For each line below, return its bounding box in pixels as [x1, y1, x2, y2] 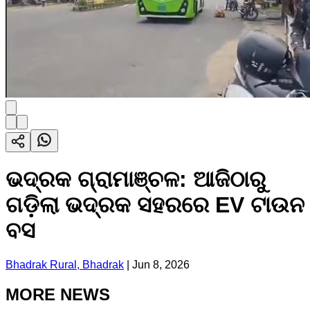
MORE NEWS [6, 284, 110, 304]
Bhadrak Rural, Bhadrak [6, 258, 124, 271]
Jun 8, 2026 [132, 258, 190, 271]
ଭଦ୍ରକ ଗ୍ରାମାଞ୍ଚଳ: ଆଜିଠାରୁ [6, 167, 266, 192]
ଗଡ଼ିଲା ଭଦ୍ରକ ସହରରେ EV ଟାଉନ [6, 192, 304, 218]
